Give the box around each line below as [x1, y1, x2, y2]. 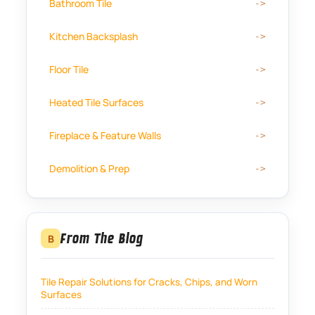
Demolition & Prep [49, 162, 130, 176]
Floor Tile [49, 63, 89, 77]
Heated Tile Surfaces [49, 96, 144, 110]
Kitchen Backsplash [49, 30, 139, 44]
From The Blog [60, 229, 143, 247]
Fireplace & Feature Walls [49, 129, 162, 143]
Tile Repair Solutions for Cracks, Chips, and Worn [41, 276, 258, 289]
